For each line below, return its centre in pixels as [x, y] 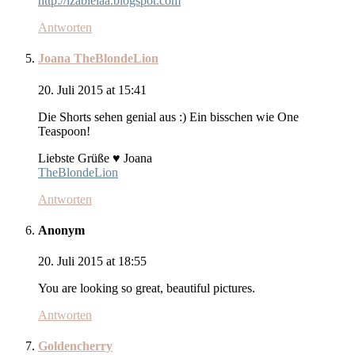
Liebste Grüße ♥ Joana [95, 158]
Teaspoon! [64, 131]
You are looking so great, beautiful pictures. [147, 288]
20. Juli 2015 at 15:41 [92, 90]
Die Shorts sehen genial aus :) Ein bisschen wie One [168, 116]
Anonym [61, 230]
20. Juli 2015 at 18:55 [92, 261]
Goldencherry [75, 346]
